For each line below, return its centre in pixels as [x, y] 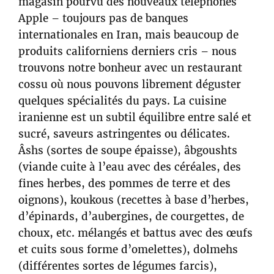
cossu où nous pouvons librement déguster [130, 84]
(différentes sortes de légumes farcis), [118, 266]
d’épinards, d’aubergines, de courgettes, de [131, 216]
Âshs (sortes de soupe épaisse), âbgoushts [128, 150]
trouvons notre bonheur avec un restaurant [130, 68]
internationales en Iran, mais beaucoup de [128, 35]
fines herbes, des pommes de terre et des [124, 183]
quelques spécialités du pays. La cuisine [122, 101]
